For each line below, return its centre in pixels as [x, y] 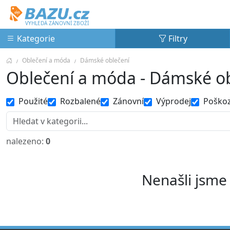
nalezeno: [26, 141]
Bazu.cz [22, 9]
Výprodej [174, 101]
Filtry [177, 39]
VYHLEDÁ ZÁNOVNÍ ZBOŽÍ [57, 23]
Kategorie [35, 39]
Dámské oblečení [105, 60]
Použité [33, 101]
